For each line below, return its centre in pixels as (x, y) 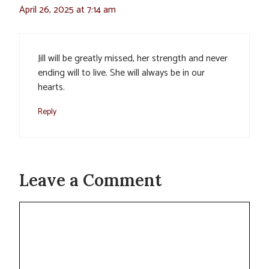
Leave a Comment (90, 180)
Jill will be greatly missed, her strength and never (133, 59)
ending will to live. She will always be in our (121, 73)
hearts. (51, 88)
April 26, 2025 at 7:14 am (68, 10)
